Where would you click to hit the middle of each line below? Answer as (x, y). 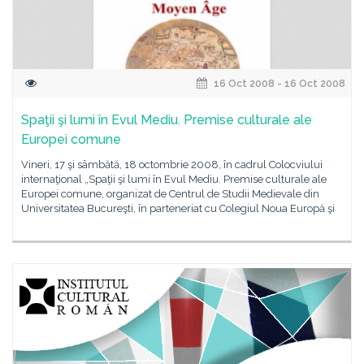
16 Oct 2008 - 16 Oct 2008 (278, 84)
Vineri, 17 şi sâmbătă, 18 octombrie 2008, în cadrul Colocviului (172, 165)
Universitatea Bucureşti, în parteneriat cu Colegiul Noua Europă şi (178, 208)
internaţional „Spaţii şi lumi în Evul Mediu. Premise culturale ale (174, 179)
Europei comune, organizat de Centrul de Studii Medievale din (170, 194)
